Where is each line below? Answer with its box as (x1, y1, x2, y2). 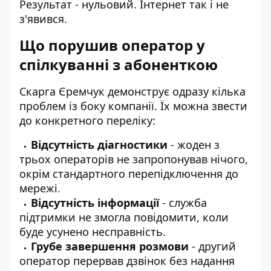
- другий (189, 239, 236, 253)
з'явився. (19, 11, 67, 26)
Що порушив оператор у (19, 35, 205, 55)
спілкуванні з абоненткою (19, 54, 218, 74)
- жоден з (168, 137, 220, 152)
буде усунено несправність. (19, 224, 166, 239)
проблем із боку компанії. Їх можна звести (19, 99, 247, 113)
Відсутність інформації (31, 195, 159, 210)
